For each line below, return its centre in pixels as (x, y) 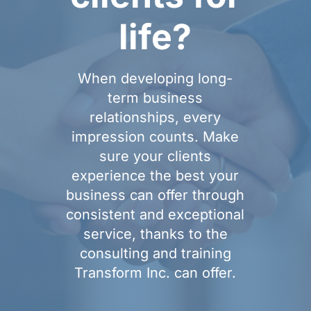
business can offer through (155, 195)
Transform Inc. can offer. (155, 273)
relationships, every (155, 117)
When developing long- (155, 78)
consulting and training (155, 253)
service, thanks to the (155, 234)
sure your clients (155, 156)
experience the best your (155, 176)
